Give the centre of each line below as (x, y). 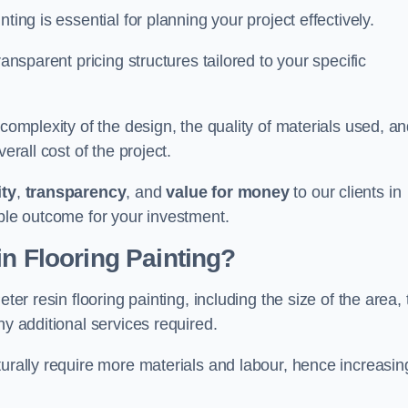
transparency (76, 192)
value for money (228, 192)
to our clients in (345, 192)
